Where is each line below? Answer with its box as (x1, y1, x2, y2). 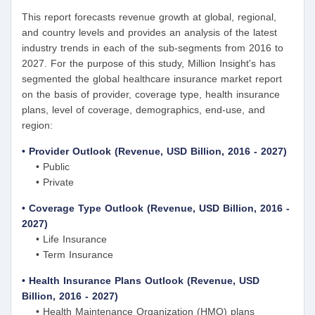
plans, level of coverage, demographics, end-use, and (22, 103, 265, 115)
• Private (22, 176, 74, 188)
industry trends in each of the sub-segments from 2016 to (22, 41, 283, 53)
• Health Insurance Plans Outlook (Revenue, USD (22, 274, 259, 286)
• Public (22, 160, 70, 172)
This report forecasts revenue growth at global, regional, (22, 11, 276, 22)
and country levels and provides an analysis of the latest (22, 26, 277, 38)
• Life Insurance (22, 233, 107, 245)
